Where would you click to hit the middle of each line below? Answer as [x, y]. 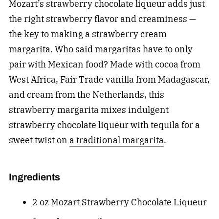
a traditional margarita [116, 140]
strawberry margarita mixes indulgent [88, 110]
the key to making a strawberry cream [88, 34]
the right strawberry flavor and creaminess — [102, 19]
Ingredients [34, 177]
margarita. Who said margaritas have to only [100, 49]
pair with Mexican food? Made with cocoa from [104, 65]
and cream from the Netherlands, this [86, 95]
